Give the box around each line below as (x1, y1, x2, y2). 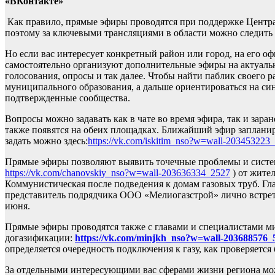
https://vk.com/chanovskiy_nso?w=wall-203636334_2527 (5, 168, 230, 178)
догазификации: (5, 233, 75, 243)
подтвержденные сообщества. (5, 93, 130, 103)
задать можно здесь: (5, 136, 88, 146)
